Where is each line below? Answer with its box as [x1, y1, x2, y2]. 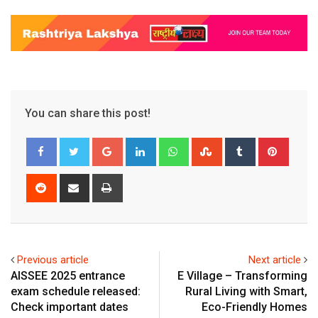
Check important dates [11, 300, 128, 314]
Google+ [120, 139, 160, 153]
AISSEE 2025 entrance [11, 269, 125, 283]
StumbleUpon [219, 139, 283, 153]
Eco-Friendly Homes [202, 300, 307, 314]
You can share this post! [25, 106, 150, 121]
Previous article [17, 253, 89, 267]
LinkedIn [153, 139, 192, 153]
